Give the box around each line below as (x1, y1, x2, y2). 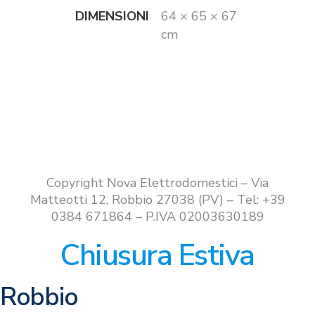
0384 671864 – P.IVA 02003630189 (51, 208, 264, 225)
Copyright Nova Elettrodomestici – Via (46, 174, 269, 191)
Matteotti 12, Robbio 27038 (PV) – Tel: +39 (30, 191, 285, 208)
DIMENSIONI (75, 8, 149, 25)
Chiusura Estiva (60, 236, 255, 276)
